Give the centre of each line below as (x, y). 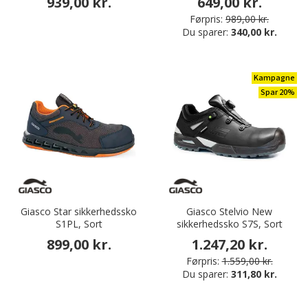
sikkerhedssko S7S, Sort (229, 224)
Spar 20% (278, 93)
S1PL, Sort (79, 224)
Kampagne (274, 78)
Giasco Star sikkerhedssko (79, 212)
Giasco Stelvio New (229, 212)
